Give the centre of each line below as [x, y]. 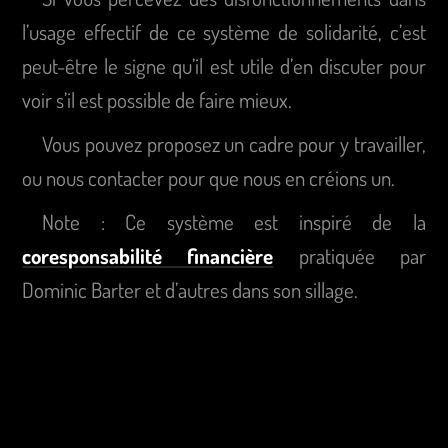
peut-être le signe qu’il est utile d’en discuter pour [224, 65]
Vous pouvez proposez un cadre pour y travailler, [234, 143]
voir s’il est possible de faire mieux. [157, 99]
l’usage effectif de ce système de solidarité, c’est [224, 31]
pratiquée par [349, 255]
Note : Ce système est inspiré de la [234, 221]
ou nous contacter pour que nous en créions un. [209, 177]
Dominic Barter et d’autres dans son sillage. [190, 289]
